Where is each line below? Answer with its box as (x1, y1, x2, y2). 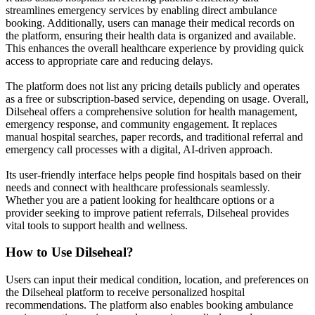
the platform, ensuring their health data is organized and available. (6, 29, 296, 41)
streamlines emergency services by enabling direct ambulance (6, 4, 277, 16)
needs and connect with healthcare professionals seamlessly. (6, 181, 270, 193)
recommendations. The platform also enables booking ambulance (6, 299, 293, 311)
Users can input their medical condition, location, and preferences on (6, 274, 309, 286)
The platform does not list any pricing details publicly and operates (6, 79, 300, 92)
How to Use (6, 245, 75, 260)
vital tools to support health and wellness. (6, 219, 188, 231)
